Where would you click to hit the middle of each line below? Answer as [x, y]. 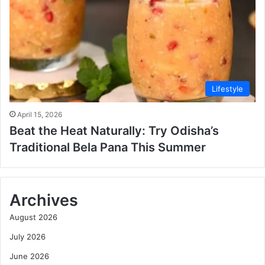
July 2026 [28, 236]
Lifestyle [227, 88]
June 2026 [29, 256]
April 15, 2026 [40, 114]
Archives [44, 200]
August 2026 [33, 217]
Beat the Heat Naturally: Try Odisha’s [114, 130]
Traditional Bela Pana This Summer [108, 147]
